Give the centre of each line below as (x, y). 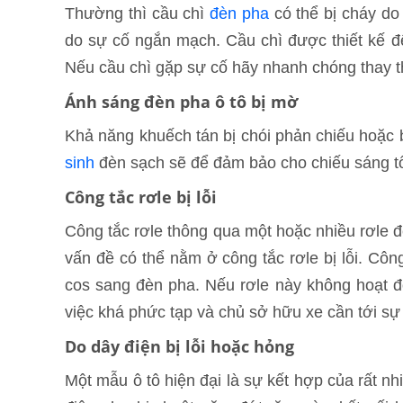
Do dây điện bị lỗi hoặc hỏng (179, 347)
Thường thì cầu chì (138, 14)
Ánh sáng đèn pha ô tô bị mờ (181, 102)
